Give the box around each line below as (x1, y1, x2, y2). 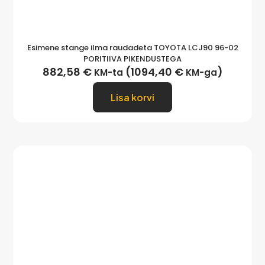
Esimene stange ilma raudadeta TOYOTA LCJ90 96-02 (27, 42, 238, 54)
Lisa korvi (111, 91, 154, 104)
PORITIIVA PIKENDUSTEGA (83, 53, 182, 65)
